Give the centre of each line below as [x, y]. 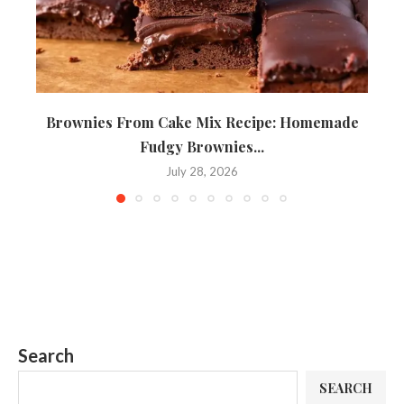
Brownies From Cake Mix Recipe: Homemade [202, 123]
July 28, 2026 [202, 172]
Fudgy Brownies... [202, 147]
